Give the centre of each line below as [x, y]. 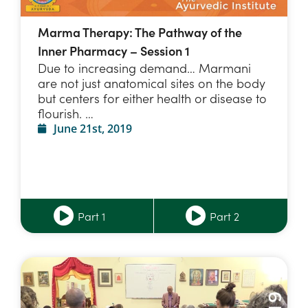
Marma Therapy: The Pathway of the [140, 32]
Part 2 [224, 216]
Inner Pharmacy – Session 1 [114, 50]
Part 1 [91, 216]
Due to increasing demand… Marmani [144, 67]
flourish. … [66, 113]
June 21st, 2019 [92, 128]
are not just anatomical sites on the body [152, 82]
